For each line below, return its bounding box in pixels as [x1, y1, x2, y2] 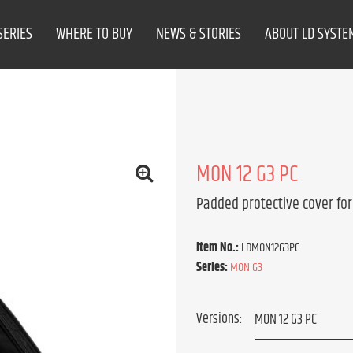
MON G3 [230, 258, 262, 277]
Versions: [196, 308, 243, 330]
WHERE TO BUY [56, 22, 133, 46]
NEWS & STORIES [156, 22, 242, 46]
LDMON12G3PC [241, 238, 299, 258]
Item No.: [196, 238, 241, 258]
